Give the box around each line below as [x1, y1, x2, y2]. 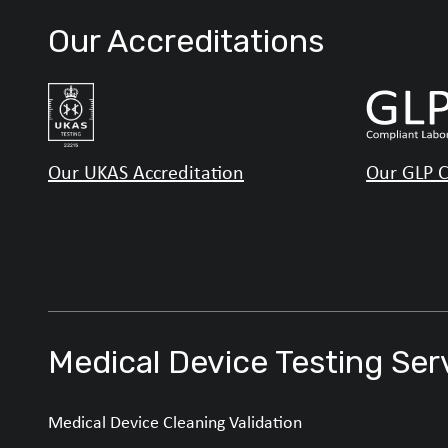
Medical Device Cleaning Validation [48, 410, 302, 435]
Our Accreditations [48, 22, 324, 61]
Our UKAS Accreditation [48, 158, 244, 186]
